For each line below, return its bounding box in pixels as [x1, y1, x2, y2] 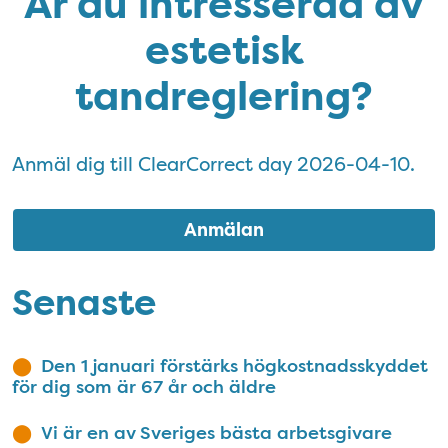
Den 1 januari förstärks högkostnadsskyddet [41, 353, 428, 379]
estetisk [144, 25, 304, 78]
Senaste [12, 280, 156, 328]
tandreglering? [75, 71, 373, 124]
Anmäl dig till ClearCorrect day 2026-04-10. [12, 151, 415, 178]
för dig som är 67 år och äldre [12, 374, 276, 400]
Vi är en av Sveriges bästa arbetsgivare [41, 420, 392, 446]
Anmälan [184, 218, 264, 243]
